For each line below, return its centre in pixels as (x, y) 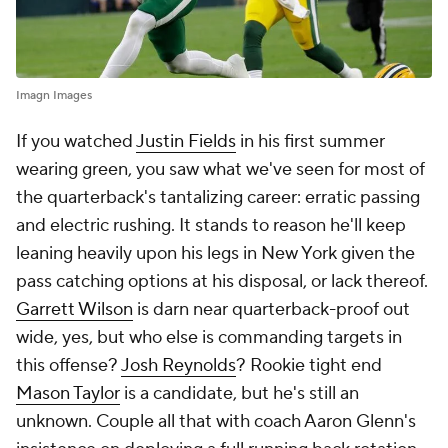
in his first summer (310, 142)
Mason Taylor (68, 394)
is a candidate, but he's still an (239, 394)
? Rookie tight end (309, 366)
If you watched (76, 142)
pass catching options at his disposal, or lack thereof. (222, 282)
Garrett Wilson (74, 310)
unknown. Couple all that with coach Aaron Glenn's (216, 422)
